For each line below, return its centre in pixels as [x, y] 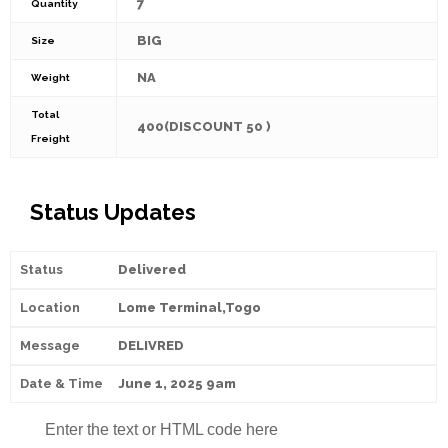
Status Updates [113, 211]
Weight [50, 77]
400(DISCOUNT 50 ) [204, 126]
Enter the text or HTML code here [161, 429]
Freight [50, 138]
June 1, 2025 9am [176, 383]
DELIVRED [150, 345]
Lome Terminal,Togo [189, 307]
